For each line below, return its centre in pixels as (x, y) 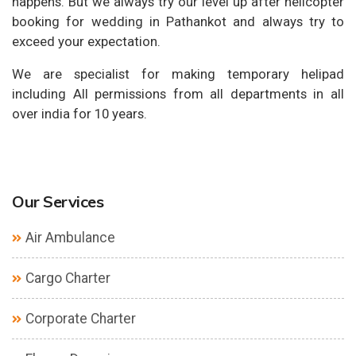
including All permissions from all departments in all (178, 93)
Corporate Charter (81, 318)
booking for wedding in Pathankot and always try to (178, 21)
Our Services (58, 201)
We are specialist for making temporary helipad (178, 74)
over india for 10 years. (79, 113)
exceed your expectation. (86, 41)
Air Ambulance (70, 237)
